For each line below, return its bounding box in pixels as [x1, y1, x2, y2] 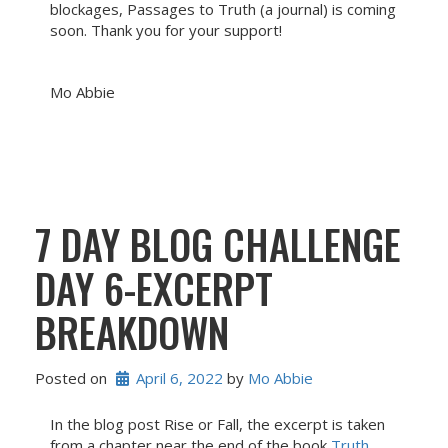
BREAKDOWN [35, 302, 229, 362]
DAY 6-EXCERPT [35, 258, 273, 318]
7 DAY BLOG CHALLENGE [35, 214, 401, 274]
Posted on [35, 367, 111, 388]
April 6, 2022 [136, 367, 223, 388]
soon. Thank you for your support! [50, 20, 282, 40]
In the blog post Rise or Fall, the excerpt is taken [50, 414, 385, 434]
